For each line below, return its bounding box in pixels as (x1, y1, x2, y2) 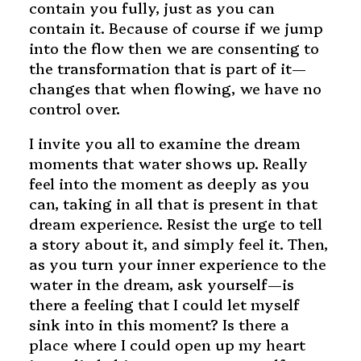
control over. (28, 98, 120, 119)
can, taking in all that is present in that (28, 193, 317, 214)
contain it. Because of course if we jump (28, 18, 323, 39)
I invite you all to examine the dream (28, 133, 301, 154)
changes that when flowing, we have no (28, 78, 322, 99)
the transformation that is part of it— (28, 58, 306, 79)
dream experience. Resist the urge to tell (28, 214, 322, 234)
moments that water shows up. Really (28, 153, 308, 174)
